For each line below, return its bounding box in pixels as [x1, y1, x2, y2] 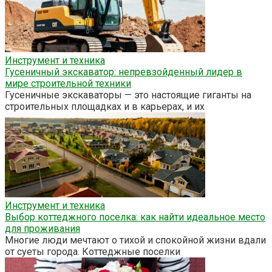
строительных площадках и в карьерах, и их [5, 100, 205, 112]
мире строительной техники [5, 77, 131, 89]
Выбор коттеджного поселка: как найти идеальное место [5, 211, 265, 223]
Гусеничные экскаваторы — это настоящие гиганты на [5, 89, 251, 101]
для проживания [5, 222, 80, 234]
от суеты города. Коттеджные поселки [5, 245, 180, 257]
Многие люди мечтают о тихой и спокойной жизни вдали [5, 234, 266, 246]
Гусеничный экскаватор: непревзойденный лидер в [5, 66, 242, 78]
